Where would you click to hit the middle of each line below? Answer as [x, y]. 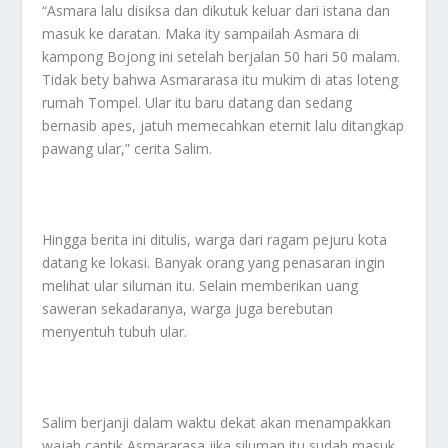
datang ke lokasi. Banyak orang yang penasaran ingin [214, 263]
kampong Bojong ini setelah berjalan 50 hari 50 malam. [221, 57]
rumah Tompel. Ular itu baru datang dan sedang [197, 103]
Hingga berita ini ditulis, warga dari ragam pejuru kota [215, 240]
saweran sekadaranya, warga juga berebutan [188, 309]
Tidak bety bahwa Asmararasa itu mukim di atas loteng [220, 80]
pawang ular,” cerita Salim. [127, 149]
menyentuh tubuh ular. [115, 332]
